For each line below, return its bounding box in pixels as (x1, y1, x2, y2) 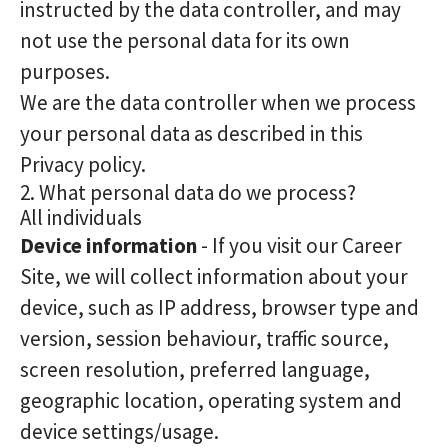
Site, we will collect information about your (20, 263, 408, 290)
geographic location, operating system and (20, 387, 402, 414)
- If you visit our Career (197, 232, 402, 259)
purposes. (20, 58, 110, 85)
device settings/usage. (20, 418, 219, 445)
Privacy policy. (20, 151, 146, 178)
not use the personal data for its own (20, 27, 350, 54)
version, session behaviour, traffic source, (20, 325, 389, 352)
